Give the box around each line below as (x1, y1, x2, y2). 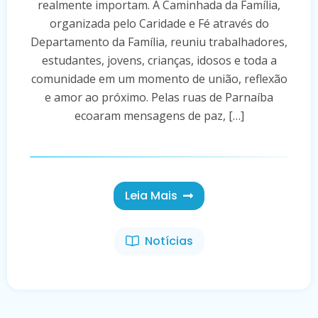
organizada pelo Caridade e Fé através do (49, 15, 269, 31)
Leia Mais (125, 187, 177, 204)
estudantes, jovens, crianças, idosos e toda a (41, 52, 277, 68)
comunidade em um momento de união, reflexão (31, 70, 287, 87)
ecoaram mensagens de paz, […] (74, 107, 244, 124)
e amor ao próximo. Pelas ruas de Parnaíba (45, 89, 273, 105)
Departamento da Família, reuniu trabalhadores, (31, 33, 287, 50)
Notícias (144, 232, 193, 249)
